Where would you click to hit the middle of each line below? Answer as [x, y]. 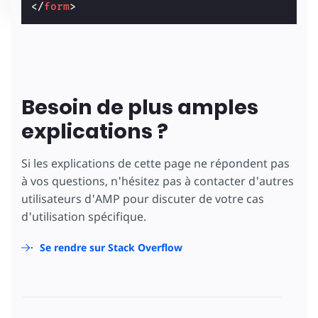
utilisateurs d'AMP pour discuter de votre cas [143, 198]
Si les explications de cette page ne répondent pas [155, 163]
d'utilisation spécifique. [84, 216]
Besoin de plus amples [140, 107]
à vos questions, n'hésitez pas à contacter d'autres [158, 181]
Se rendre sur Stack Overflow [111, 247]
